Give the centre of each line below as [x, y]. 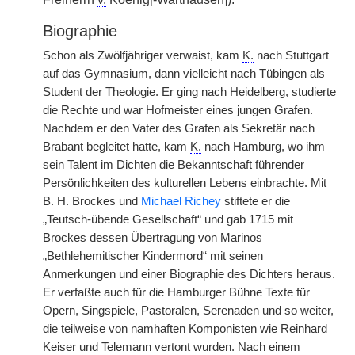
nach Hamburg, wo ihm [263, 147]
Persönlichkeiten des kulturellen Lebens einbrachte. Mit [185, 183]
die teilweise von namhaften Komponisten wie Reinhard [185, 329]
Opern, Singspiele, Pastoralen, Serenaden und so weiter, [188, 311]
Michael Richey [181, 201]
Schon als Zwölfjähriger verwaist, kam [143, 55]
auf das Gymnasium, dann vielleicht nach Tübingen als [184, 74]
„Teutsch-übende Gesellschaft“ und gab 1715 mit [168, 219]
